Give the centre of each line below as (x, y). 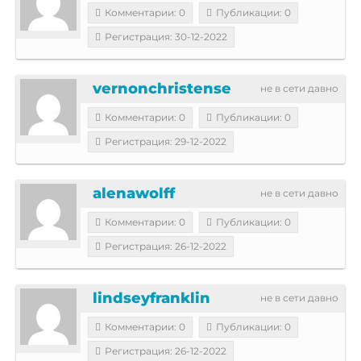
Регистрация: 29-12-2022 (166, 141)
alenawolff (134, 193)
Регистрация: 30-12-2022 (166, 36)
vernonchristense (162, 88)
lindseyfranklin (151, 298)
